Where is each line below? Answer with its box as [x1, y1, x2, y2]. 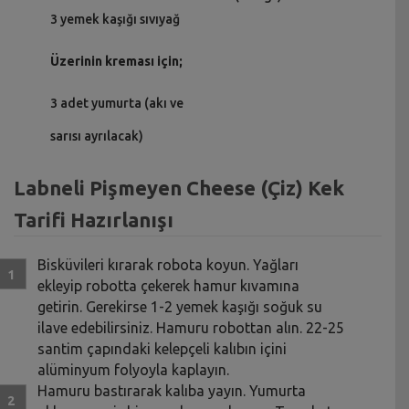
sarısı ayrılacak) [50, 128, 143, 143]
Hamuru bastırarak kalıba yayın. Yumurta [37, 382, 307, 399]
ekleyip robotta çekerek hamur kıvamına [37, 277, 300, 294]
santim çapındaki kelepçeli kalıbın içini [37, 340, 288, 357]
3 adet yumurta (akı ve [50, 95, 184, 110]
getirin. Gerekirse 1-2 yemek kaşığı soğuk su [37, 298, 323, 315]
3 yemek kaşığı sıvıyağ [50, 11, 180, 26]
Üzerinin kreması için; [50, 53, 183, 68]
